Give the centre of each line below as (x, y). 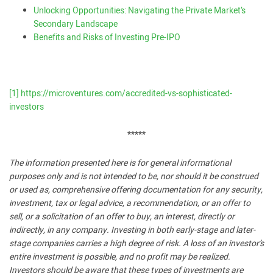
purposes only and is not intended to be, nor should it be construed (134, 176)
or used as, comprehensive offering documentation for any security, (136, 190)
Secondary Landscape (76, 24)
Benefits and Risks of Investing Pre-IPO (107, 37)
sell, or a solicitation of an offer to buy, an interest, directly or (122, 217)
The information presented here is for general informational (120, 163)
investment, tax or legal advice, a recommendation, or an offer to (130, 203)
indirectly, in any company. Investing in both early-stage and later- (132, 230)
